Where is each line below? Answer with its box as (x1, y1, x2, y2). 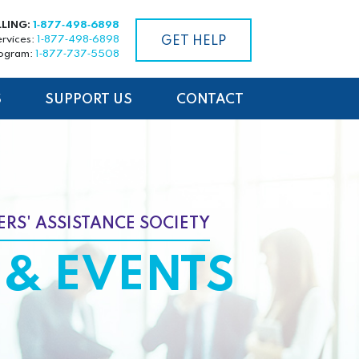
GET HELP (160, 34, 226, 49)
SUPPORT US (45, 92, 133, 107)
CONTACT (175, 92, 244, 107)
